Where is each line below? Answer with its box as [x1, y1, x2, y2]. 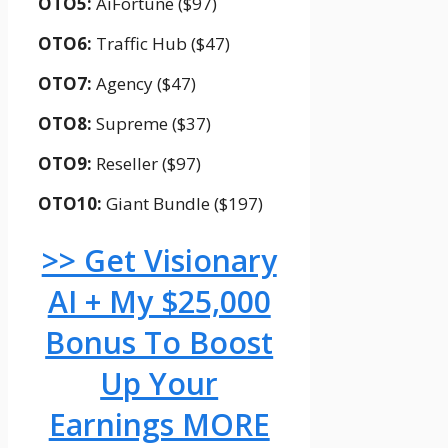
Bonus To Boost [45, 322, 274, 364]
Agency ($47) [92, 72, 196, 96]
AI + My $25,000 [47, 281, 271, 323]
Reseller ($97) [92, 152, 201, 176]
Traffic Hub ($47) [92, 32, 230, 56]
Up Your [100, 363, 219, 405]
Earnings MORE [48, 404, 270, 446]
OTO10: [38, 192, 102, 216]
